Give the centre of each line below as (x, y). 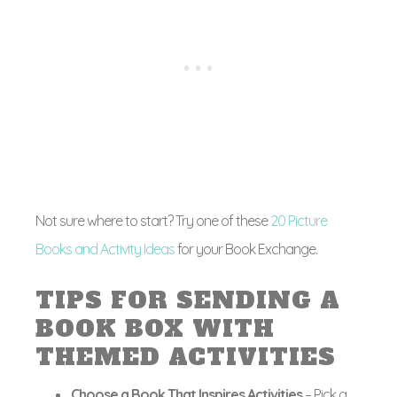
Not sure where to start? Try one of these (153, 221)
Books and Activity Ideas (105, 249)
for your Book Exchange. (246, 249)
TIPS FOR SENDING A (188, 300)
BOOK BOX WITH (155, 329)
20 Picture (299, 221)
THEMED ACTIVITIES (186, 357)
